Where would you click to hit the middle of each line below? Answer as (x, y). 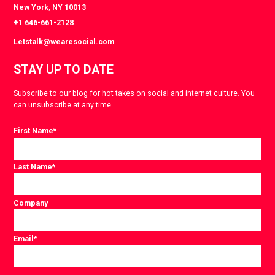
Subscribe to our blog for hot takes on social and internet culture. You (134, 93)
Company (31, 203)
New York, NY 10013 (50, 7)
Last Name (33, 166)
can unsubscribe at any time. (64, 104)
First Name (34, 131)
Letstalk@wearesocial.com (64, 42)
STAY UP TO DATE (64, 70)
